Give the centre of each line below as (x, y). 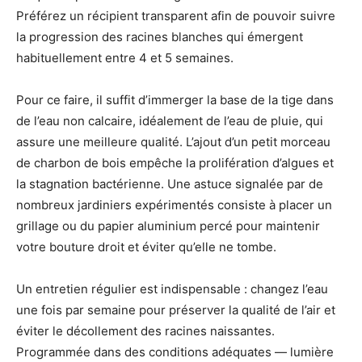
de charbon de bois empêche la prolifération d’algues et (175, 163)
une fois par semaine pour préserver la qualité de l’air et (176, 310)
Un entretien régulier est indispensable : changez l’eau (172, 289)
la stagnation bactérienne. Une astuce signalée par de (170, 184)
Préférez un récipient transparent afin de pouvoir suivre (176, 16)
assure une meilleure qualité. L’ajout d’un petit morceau (173, 142)
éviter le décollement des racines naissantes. (145, 331)
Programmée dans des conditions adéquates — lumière (175, 352)
